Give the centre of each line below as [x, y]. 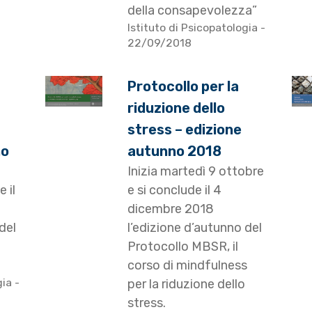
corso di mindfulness [188, 266]
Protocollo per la [184, 87]
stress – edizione [185, 130]
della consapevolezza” [193, 11]
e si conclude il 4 [175, 190]
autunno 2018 [175, 151]
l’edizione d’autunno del [195, 228]
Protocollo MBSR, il [183, 247]
